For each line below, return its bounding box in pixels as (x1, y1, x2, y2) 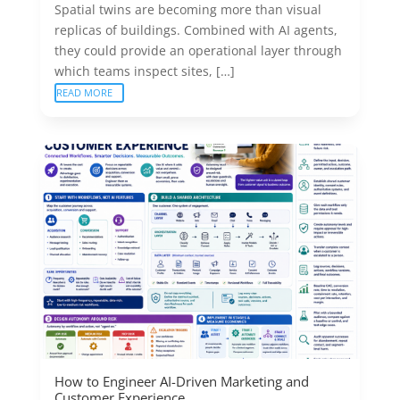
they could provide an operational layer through (54, 42, 342, 59)
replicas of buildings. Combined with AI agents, (54, 21, 337, 38)
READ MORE (55, 86, 112, 99)
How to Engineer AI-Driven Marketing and (54, 372, 309, 390)
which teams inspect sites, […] (54, 62, 235, 79)
